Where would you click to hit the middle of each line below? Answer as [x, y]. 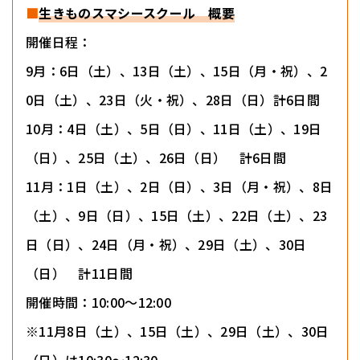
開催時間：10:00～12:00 [99, 303]
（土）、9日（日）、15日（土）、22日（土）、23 [177, 216]
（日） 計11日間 [79, 274]
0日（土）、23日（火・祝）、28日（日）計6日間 [173, 100]
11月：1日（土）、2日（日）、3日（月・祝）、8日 [180, 187]
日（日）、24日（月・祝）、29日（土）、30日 [166, 245]
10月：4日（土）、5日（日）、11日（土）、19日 [174, 129]
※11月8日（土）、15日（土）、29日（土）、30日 [178, 331]
